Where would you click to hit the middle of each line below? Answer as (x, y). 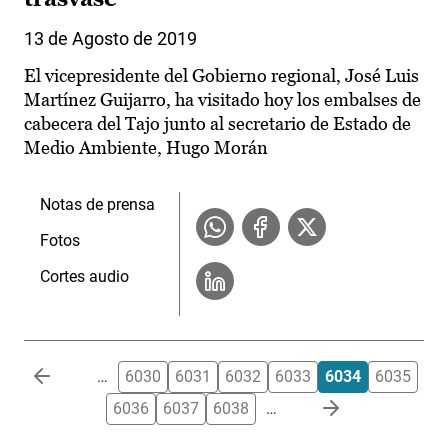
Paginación (63, 372)
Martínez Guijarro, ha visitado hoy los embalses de (222, 100)
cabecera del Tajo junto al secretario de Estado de (217, 124)
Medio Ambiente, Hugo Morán (146, 148)
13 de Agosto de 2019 (110, 39)
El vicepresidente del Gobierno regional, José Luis (221, 76)
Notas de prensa (97, 205)
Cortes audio (84, 277)
